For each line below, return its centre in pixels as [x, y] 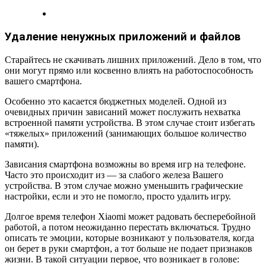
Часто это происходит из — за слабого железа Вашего [114, 175]
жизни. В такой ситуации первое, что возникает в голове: [122, 259]
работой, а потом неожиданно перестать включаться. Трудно [128, 227]
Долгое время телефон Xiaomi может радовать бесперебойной [130, 216]
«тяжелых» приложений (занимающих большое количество [126, 133]
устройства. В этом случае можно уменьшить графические [124, 185]
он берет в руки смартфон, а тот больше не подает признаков [129, 248]
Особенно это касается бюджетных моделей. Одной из [115, 101]
